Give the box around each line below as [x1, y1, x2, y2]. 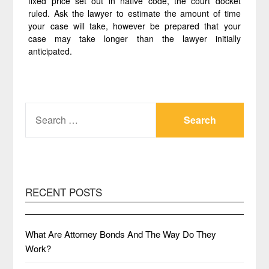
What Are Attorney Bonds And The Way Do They [25, 228, 217, 240]
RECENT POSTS [25, 184, 103, 199]
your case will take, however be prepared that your [28, 20, 241, 32]
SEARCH [25, 103, 63, 115]
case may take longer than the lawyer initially [28, 32, 241, 44]
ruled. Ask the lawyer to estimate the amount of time [28, 7, 241, 19]
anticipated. [28, 45, 73, 57]
